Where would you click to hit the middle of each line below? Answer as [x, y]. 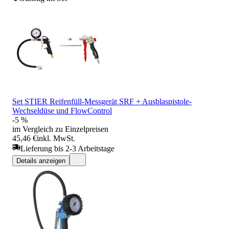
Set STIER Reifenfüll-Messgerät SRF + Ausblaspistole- [102, 101]
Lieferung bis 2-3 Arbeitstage [67, 148]
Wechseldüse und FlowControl [62, 110]
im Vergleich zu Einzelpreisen [60, 129]
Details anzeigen [41, 161]
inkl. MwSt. [56, 138]
